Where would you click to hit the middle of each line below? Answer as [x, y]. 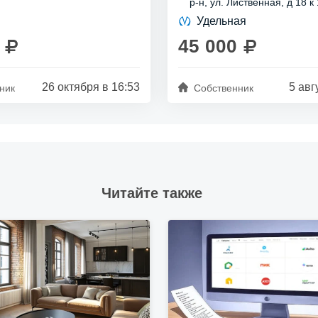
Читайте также [152, 193]
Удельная [221, 21]
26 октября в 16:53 [91, 87]
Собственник [224, 88]
